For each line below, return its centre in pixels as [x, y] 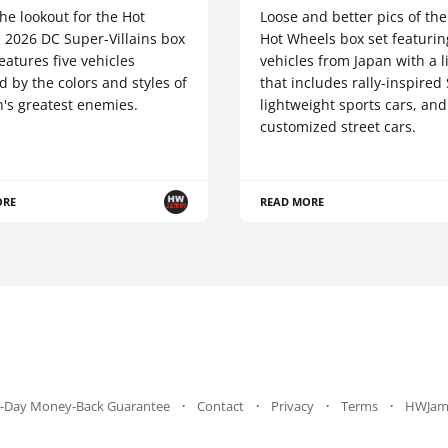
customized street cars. [338, 127]
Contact [220, 406]
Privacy [292, 406]
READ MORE [292, 202]
